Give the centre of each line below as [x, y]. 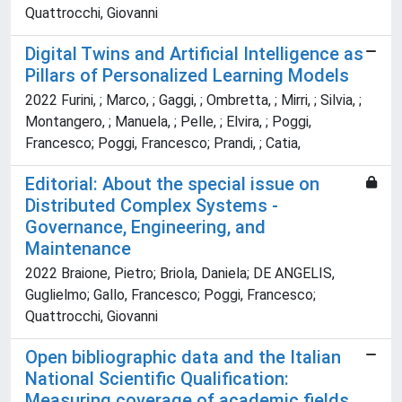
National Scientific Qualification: [157, 379]
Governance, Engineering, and [145, 227]
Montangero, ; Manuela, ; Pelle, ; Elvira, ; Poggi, [168, 122]
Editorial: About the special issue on [172, 184]
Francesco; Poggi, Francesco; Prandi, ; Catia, [163, 144]
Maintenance [78, 249]
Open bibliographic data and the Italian [183, 358]
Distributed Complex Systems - [152, 206]
